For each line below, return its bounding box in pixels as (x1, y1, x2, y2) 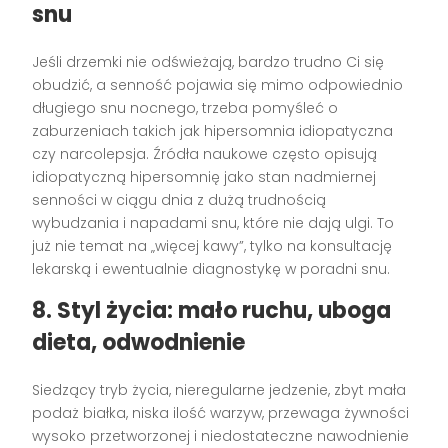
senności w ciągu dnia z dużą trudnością (32, 189, 327, 210)
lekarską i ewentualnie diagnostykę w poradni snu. (32, 258, 391, 279)
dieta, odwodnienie (32, 326, 246, 358)
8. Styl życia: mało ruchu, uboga (32, 294, 392, 326)
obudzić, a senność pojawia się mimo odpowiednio (32, 74, 404, 95)
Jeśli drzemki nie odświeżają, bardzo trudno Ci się (32, 51, 385, 72)
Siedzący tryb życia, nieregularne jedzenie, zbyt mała (32, 379, 407, 400)
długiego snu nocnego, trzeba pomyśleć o (32, 97, 339, 118)
